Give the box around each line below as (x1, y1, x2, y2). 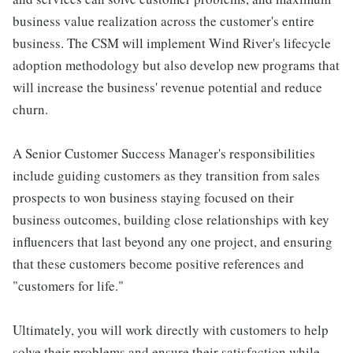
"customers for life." (13, 277, 124, 295)
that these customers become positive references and (13, 255, 304, 273)
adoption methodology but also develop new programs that (13, 56, 340, 75)
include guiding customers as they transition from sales (13, 166, 320, 185)
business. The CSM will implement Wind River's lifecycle (13, 34, 331, 53)
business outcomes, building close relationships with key (13, 210, 329, 229)
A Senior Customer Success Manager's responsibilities (13, 144, 315, 163)
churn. (13, 100, 48, 119)
